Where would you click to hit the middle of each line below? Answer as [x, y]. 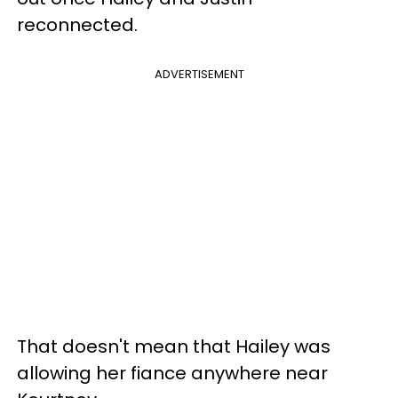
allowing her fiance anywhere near [172, 373]
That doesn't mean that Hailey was [174, 346]
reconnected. [80, 24]
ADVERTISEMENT [199, 74]
